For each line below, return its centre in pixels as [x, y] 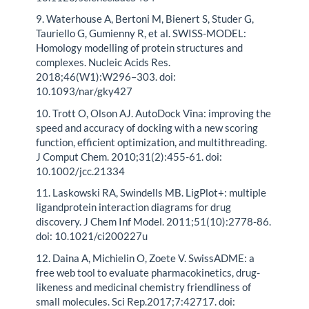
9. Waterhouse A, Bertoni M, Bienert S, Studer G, [145, 19]
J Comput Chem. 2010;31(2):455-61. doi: [129, 156]
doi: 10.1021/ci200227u [92, 236]
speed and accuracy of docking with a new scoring [147, 127]
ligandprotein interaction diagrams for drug [134, 207]
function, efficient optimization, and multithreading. [152, 142]
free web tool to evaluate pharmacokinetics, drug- [148, 272]
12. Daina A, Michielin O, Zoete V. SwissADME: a [146, 258]
